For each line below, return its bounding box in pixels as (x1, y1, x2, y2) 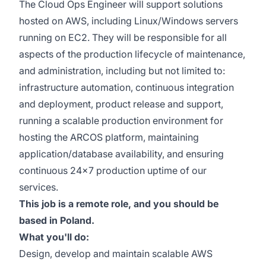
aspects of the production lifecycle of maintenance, (19, 48, 245, 60)
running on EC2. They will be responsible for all (19, 31, 227, 43)
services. (19, 181, 61, 193)
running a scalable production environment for (19, 115, 223, 126)
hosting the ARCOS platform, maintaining (19, 131, 199, 143)
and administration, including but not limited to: (19, 65, 225, 77)
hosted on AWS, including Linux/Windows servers (19, 15, 238, 27)
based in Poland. (19, 214, 94, 226)
